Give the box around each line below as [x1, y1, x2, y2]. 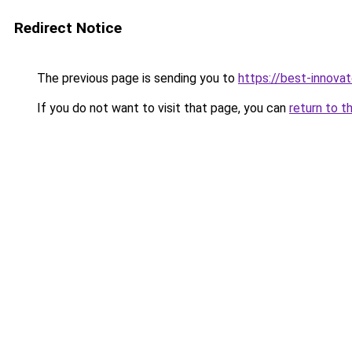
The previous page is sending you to [34, 71, 238, 86]
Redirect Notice [14, 19, 122, 37]
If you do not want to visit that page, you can [34, 101, 289, 115]
